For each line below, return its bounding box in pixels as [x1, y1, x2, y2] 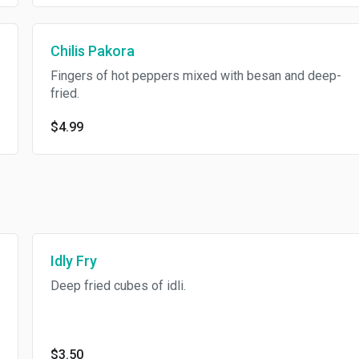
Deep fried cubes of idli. [50, 278, 186, 293]
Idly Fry [50, 252, 97, 269]
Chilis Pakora [50, 42, 135, 59]
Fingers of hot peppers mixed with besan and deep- [50, 68, 341, 83]
